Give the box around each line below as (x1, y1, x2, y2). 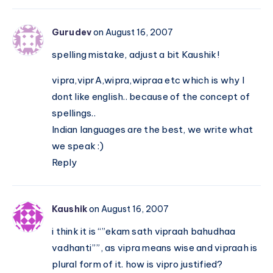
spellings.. (52, 107, 96, 119)
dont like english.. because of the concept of (52, 91, 250, 103)
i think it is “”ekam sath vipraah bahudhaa (52, 225, 236, 238)
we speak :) (52, 140, 104, 152)
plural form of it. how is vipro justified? (52, 258, 223, 271)
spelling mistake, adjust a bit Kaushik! (52, 49, 219, 61)
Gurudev (52, 27, 92, 38)
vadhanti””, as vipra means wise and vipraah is (52, 242, 258, 254)
